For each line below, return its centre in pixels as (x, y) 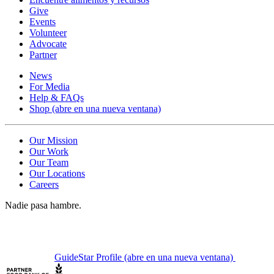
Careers (44, 185)
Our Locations (57, 174)
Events (43, 22)
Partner (43, 55)
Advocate (48, 44)
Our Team (49, 163)
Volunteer (48, 33)
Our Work (49, 152)
